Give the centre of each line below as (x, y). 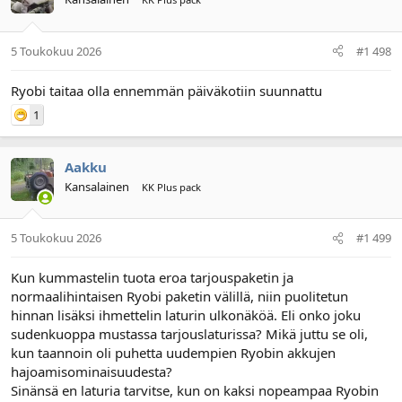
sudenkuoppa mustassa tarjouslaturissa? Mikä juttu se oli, (189, 334)
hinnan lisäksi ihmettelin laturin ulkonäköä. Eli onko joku (186, 315)
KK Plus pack (171, 187)
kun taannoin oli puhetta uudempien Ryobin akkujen (173, 353)
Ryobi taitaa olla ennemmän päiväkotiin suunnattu (166, 90)
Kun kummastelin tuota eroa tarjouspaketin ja (152, 278)
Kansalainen (97, 186)
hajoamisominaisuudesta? (92, 372)
